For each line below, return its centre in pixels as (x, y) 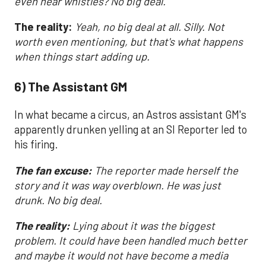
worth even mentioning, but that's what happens (129, 42)
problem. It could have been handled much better (131, 241)
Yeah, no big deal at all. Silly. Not (148, 27)
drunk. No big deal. (58, 200)
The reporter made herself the (166, 170)
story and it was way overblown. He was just (118, 185)
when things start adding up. (82, 57)
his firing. (36, 145)
